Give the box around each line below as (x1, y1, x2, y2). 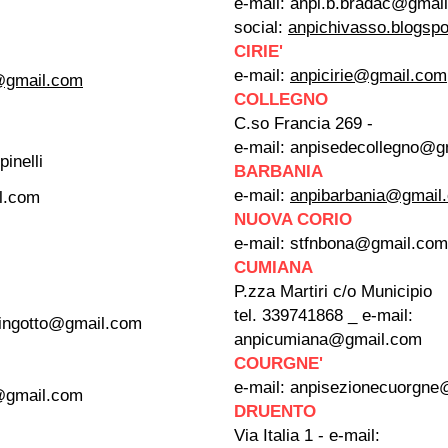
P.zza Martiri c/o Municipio (234, 282, 437, 301)
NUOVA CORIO (234, 210, 352, 229)
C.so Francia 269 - (234, 114, 373, 133)
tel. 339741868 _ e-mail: (234, 306, 413, 325)
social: (234, 18, 288, 37)
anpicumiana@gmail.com (234, 330, 422, 349)
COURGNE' (234, 354, 323, 373)
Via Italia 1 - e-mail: (234, 426, 380, 445)
